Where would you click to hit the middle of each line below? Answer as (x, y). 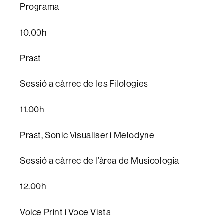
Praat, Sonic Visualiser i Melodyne (87, 135)
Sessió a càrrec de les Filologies (84, 84)
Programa (39, 7)
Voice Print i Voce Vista (65, 212)
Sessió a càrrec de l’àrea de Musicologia (99, 161)
